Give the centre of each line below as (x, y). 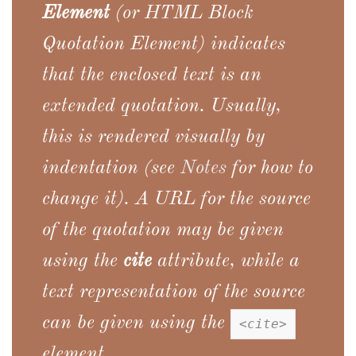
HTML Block (199, 14)
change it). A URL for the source (177, 199)
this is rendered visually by (154, 137)
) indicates (242, 44)
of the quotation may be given (163, 230)
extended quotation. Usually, (162, 106)
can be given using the (137, 323)
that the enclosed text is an (152, 75)
